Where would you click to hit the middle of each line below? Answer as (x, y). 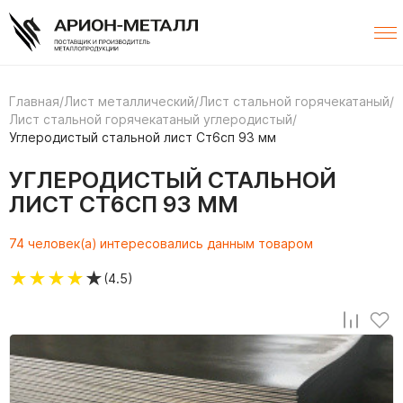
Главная (34, 102)
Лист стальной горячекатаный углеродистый (151, 120)
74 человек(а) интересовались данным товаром (161, 244)
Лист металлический (129, 102)
